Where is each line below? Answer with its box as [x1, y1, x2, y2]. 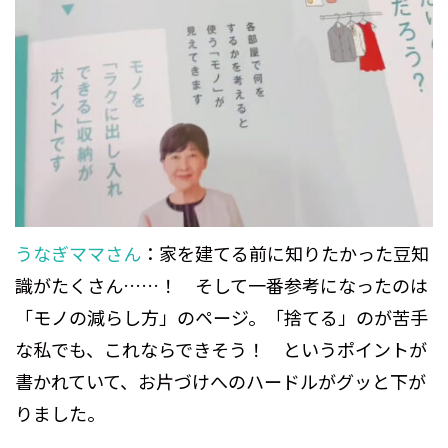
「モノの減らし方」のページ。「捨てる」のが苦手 [15, 303, 428, 330]
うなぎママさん [15, 239, 141, 266]
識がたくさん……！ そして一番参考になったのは [15, 271, 428, 298]
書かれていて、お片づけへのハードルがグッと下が [15, 367, 426, 394]
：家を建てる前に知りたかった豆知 [141, 239, 429, 266]
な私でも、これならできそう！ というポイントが [15, 335, 427, 362]
